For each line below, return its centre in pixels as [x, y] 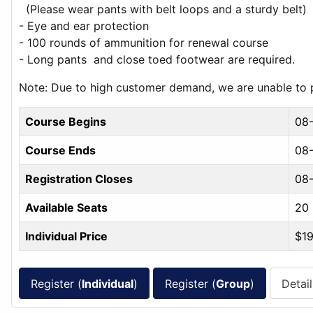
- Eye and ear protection [86, 26]
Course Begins [66, 122]
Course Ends [60, 150]
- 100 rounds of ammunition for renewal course [145, 43]
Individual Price [66, 236]
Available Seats [66, 208]
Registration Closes [79, 179]
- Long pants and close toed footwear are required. [157, 59]
